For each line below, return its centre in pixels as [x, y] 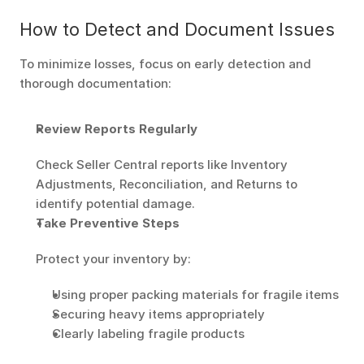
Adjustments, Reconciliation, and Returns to [167, 184]
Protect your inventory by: [113, 259]
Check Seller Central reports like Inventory [162, 165]
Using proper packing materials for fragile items [195, 295]
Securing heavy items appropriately [158, 314]
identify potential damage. [115, 204]
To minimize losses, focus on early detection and [165, 64]
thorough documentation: [95, 83]
